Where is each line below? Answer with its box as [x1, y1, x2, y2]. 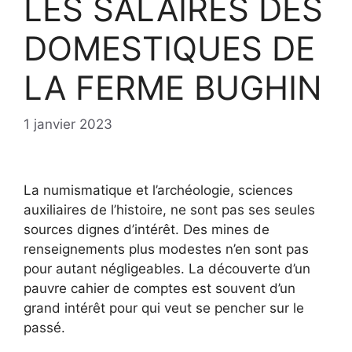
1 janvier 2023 [24, 115, 112, 132]
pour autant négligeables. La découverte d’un [24, 260, 310, 277]
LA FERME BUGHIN [24, 68, 322, 108]
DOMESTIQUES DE [24, 28, 315, 69]
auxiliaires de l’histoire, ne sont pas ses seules [24, 201, 315, 218]
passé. [24, 319, 65, 335]
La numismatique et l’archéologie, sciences [24, 181, 293, 198]
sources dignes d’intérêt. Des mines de [24, 221, 269, 237]
